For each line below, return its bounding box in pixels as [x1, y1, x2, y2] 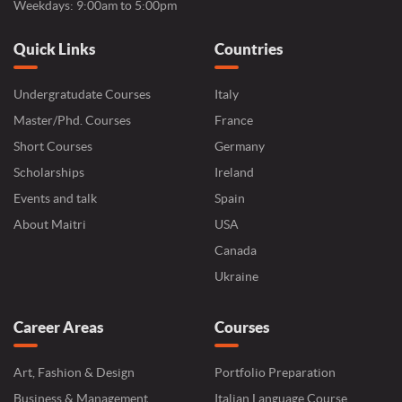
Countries [214, 40, 283, 57]
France [214, 113, 253, 127]
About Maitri [13, 217, 86, 232]
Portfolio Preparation [214, 365, 336, 380]
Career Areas [13, 319, 103, 336]
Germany [214, 139, 265, 153]
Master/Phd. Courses [13, 113, 131, 127]
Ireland [214, 165, 254, 179]
